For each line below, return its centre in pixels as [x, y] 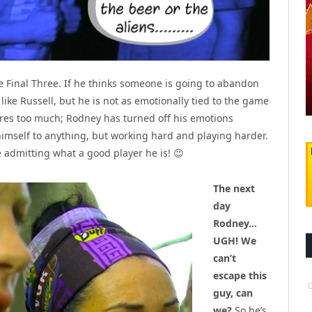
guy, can [233, 292]
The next [234, 188]
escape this [240, 275]
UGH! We [235, 240]
